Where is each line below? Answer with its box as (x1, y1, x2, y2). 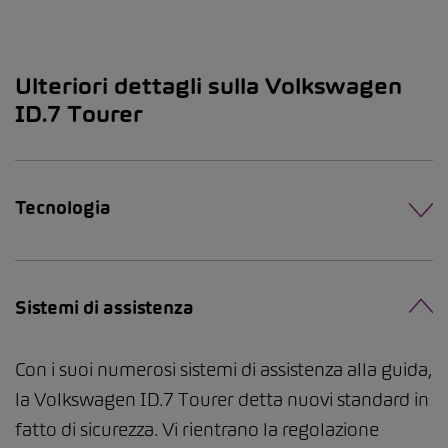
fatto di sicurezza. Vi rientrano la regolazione (15, 418, 379, 442)
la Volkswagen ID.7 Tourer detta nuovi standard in (15, 388, 429, 412)
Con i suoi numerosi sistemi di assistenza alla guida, (15, 358, 432, 382)
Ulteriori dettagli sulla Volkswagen (15, 72, 402, 101)
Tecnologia (15, 196, 111, 220)
